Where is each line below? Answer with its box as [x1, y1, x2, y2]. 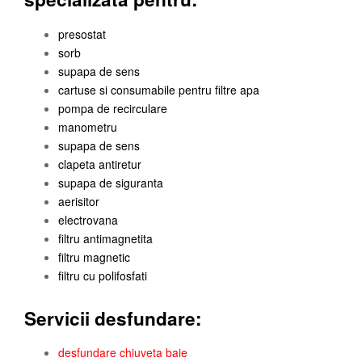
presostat [58, 25, 106, 42]
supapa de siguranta [58, 174, 163, 191]
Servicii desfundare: [24, 305, 202, 332]
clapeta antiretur [58, 155, 141, 172]
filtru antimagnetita [58, 229, 153, 246]
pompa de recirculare [58, 99, 167, 116]
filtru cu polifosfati [58, 267, 147, 284]
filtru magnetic [58, 248, 130, 265]
